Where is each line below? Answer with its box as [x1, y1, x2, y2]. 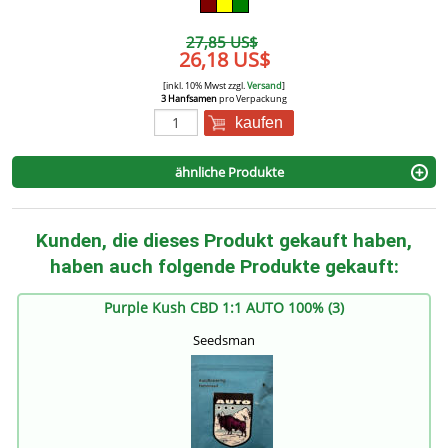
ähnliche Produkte [174, 163, 284, 182]
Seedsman [193, 331, 255, 350]
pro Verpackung [217, 92, 287, 106]
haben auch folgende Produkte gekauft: [49, 255, 399, 279]
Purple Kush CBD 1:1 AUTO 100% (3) [104, 298, 344, 318]
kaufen [235, 114, 284, 132]
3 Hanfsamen [161, 92, 217, 106]
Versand [247, 79, 282, 93]
